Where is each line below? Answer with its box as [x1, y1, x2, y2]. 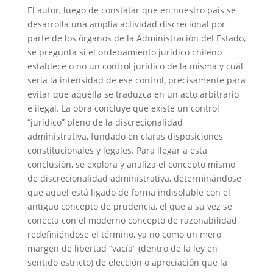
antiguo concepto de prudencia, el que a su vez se [27, 200, 232, 212]
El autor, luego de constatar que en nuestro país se [27, 4, 236, 16]
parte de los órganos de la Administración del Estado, [27, 32, 246, 44]
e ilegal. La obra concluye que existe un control [27, 102, 219, 114]
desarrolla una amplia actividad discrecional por [27, 18, 225, 30]
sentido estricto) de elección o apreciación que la [27, 257, 227, 268]
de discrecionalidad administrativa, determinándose [27, 172, 241, 184]
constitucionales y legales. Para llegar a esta [27, 144, 207, 156]
